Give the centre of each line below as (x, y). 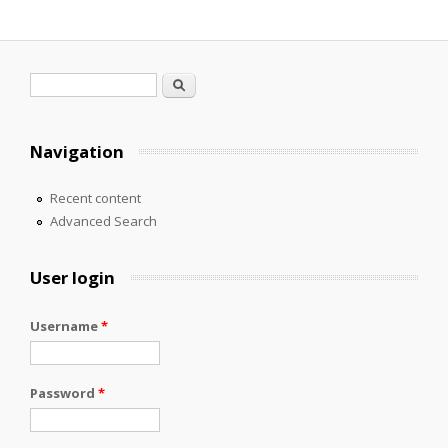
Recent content (95, 197)
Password (64, 392)
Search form (81, 85)
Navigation (77, 151)
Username (65, 325)
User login (72, 277)
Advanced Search (103, 220)
